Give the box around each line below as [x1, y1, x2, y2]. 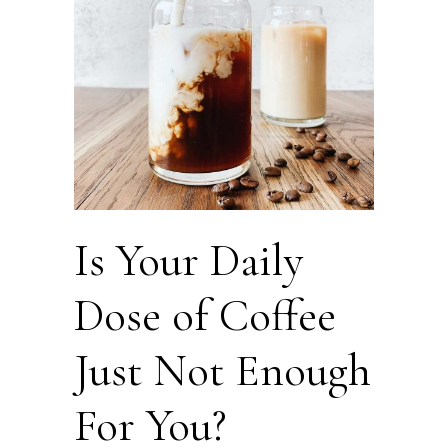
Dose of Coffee [74, 288, 336, 344]
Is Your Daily [74, 233, 303, 289]
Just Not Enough [74, 343, 371, 399]
